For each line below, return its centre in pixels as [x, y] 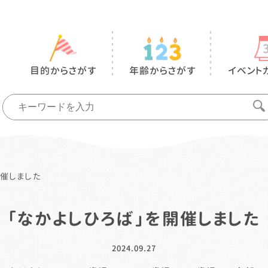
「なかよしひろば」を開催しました [134, 219]
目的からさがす [63, 70]
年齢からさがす [162, 70]
